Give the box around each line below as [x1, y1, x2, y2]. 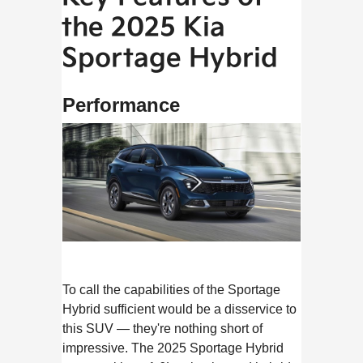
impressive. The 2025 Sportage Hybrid [62, 341, 284, 356]
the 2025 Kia [62, 11, 226, 44]
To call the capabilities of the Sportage [62, 283, 281, 297]
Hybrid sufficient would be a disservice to [62, 302, 297, 317]
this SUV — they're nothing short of [62, 322, 263, 336]
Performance [62, 93, 181, 116]
